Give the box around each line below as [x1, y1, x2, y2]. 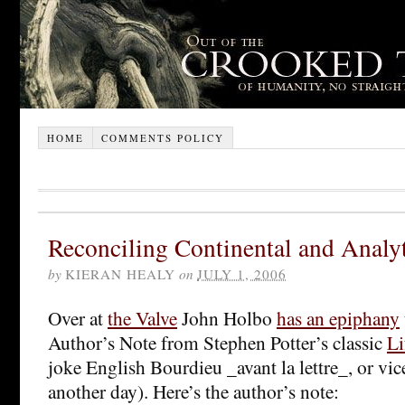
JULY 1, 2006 [197, 264, 287, 283]
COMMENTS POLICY [100, 130, 224, 145]
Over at [48, 304, 108, 331]
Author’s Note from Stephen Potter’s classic [48, 328, 387, 355]
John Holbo [177, 304, 277, 331]
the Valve [108, 304, 177, 331]
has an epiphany [277, 304, 400, 331]
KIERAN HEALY [65, 264, 175, 283]
